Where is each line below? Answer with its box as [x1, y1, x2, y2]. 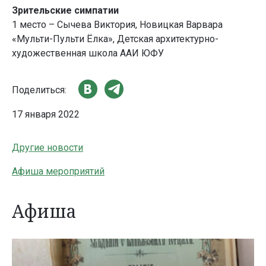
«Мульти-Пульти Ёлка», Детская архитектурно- [12, 33, 218, 45]
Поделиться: [12, 84, 66, 96]
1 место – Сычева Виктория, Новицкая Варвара [12, 19, 223, 31]
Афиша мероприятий [12, 166, 104, 178]
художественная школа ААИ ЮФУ [12, 47, 164, 59]
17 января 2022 [12, 109, 80, 121]
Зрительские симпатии [12, 5, 119, 17]
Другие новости [12, 142, 83, 154]
